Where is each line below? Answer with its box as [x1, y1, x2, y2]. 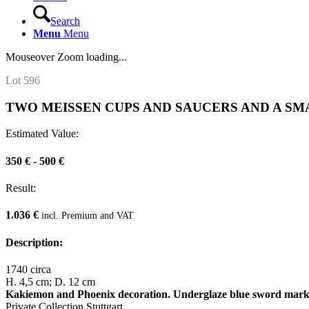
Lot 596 [6, 74, 40, 86]
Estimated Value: [6, 128, 79, 140]
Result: [6, 181, 36, 194]
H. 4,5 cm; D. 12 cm [6, 275, 95, 288]
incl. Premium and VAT [41, 210, 134, 221]
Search [50, 15, 80, 27]
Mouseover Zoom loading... [6, 51, 127, 63]
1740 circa [6, 263, 51, 275]
